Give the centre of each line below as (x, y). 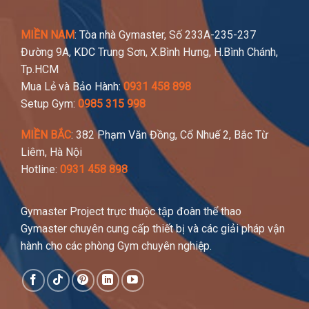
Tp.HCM (40, 70)
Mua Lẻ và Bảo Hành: (72, 87)
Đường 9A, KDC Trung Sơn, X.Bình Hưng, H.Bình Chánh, (149, 52)
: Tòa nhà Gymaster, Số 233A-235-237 (165, 35)
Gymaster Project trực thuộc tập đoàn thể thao (131, 212)
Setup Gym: (49, 104)
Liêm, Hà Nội (51, 152)
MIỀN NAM (48, 35)
